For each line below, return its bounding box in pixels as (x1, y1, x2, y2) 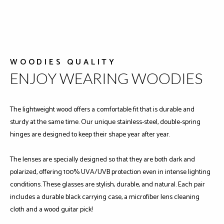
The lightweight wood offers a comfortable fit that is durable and (10, 103, 194, 115)
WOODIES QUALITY (10, 55, 116, 69)
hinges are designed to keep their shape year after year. (10, 128, 170, 140)
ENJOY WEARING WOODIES (10, 68, 202, 87)
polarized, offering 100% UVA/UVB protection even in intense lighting (10, 166, 210, 178)
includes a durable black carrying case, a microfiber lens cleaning (10, 191, 199, 203)
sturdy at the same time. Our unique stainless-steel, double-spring (10, 116, 200, 128)
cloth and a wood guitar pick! (10, 203, 92, 215)
